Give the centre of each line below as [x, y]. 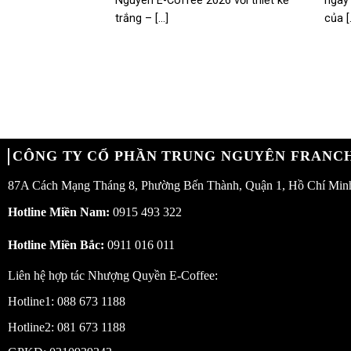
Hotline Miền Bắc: [56, 245]
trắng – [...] [142, 19]
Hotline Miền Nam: [59, 212]
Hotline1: [33, 301]
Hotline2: [33, 327]
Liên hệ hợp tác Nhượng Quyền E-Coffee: [113, 276]
